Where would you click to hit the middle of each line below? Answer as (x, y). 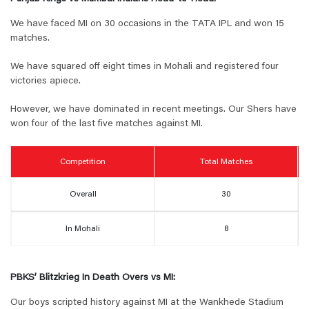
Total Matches (226, 162)
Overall (83, 195)
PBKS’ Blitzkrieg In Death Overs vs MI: (93, 278)
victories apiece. (46, 82)
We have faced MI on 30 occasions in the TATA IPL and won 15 (147, 24)
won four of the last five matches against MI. (107, 124)
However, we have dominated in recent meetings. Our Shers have (153, 110)
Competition (83, 162)
